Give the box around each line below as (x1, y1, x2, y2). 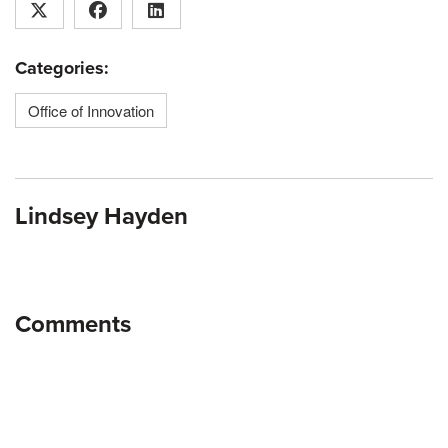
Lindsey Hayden (15, 202, 188, 232)
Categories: (15, 57, 109, 80)
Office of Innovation (28, 100, 154, 122)
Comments (15, 310, 131, 340)
